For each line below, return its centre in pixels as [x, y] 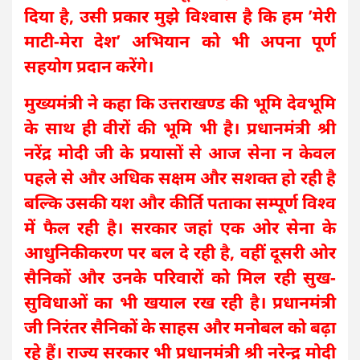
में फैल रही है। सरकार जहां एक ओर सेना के [180, 228]
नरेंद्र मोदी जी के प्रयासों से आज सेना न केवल [180, 153]
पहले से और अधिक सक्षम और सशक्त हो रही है [180, 178]
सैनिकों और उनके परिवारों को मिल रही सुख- [180, 278]
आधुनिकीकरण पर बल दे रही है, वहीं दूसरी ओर [180, 253]
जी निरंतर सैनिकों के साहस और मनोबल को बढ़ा [180, 327]
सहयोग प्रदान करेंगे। [89, 66]
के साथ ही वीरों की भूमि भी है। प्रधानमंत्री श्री [180, 128]
